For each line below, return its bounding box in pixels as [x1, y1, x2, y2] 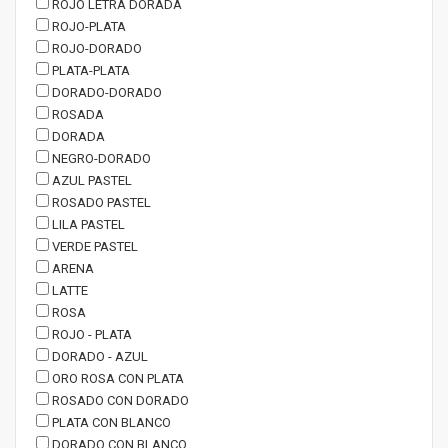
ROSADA [49, 107, 104, 122]
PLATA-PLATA [49, 63, 130, 78]
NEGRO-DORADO [49, 151, 151, 166]
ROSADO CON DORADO [49, 393, 189, 408]
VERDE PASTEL [49, 239, 138, 254]
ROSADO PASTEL [49, 195, 151, 210]
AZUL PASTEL [49, 173, 132, 188]
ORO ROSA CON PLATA [49, 371, 184, 386]
